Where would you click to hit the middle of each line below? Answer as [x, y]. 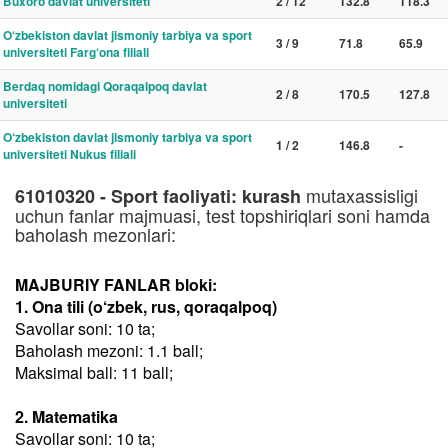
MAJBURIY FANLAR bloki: [116, 284]
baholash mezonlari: [95, 234]
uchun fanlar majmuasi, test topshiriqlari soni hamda [222, 215]
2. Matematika [66, 416]
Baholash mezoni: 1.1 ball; [109, 350]
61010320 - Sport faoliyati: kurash [158, 196]
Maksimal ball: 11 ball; [94, 372]
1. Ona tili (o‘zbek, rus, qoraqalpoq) [146, 306]
